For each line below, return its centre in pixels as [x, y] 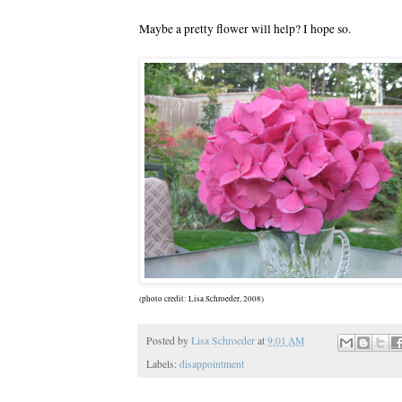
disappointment [212, 364]
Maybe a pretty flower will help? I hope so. [245, 29]
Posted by [169, 341]
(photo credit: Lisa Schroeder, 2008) [201, 299]
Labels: [163, 364]
